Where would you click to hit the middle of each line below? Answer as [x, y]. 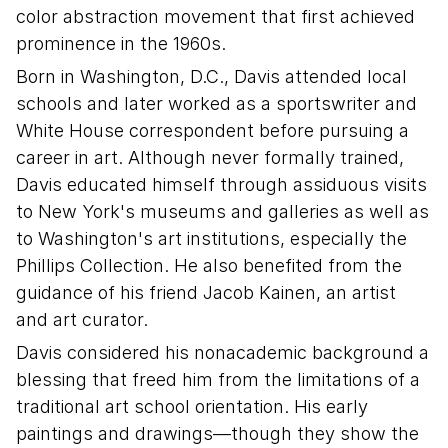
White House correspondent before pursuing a [212, 130]
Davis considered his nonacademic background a [222, 352]
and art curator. [82, 319]
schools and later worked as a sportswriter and [216, 103]
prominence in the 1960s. [121, 43]
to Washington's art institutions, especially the [211, 238]
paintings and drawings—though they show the [217, 433]
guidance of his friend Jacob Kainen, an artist [206, 292]
